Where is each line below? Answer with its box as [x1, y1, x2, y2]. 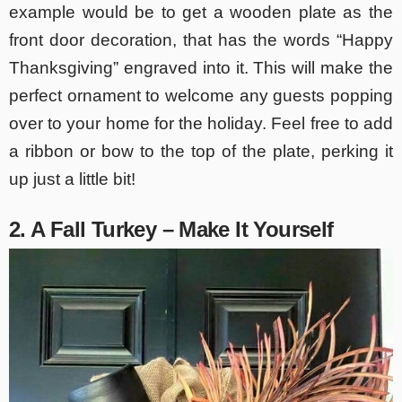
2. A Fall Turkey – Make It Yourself [9, 216, 334, 241]
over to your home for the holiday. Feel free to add [9, 113, 393, 133]
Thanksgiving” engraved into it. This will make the [9, 57, 393, 77]
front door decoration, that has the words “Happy [9, 30, 393, 49]
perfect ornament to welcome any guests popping [9, 85, 393, 105]
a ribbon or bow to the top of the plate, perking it [9, 141, 393, 161]
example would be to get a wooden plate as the [9, 2, 393, 22]
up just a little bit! [9, 169, 135, 188]
